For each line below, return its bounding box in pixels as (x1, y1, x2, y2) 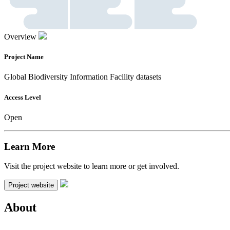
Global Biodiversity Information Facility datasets (4, 72, 161, 82)
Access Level (4, 93, 41, 101)
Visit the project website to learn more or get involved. (4, 162, 179, 171)
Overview (4, 32, 36, 42)
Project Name (4, 53, 44, 61)
